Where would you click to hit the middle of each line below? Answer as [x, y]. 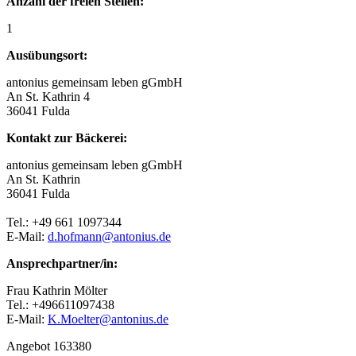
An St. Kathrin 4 [48, 96]
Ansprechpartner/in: [62, 263]
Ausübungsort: [47, 55]
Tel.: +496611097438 [60, 304]
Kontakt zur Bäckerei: [67, 137]
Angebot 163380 [49, 346]
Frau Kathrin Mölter [57, 290]
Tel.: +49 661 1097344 [64, 222]
